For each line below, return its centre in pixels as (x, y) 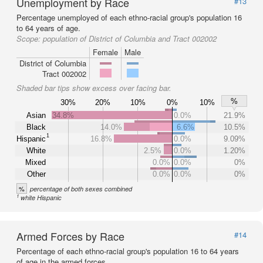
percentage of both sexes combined (81, 189)
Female (105, 52)
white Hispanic (41, 198)
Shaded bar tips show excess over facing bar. (94, 88)
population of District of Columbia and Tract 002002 (130, 38)
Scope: (30, 38)
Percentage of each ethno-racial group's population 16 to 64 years (128, 251)
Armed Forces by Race (70, 236)
